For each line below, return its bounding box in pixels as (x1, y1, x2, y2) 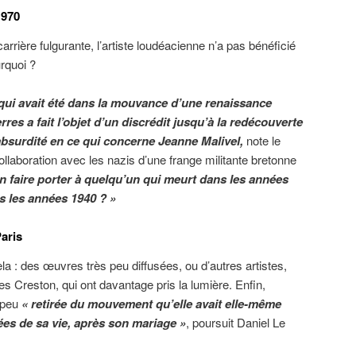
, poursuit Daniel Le (186, 313, 285, 331)
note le (246, 132, 281, 149)
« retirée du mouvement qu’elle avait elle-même (21, 294, 281, 312)
